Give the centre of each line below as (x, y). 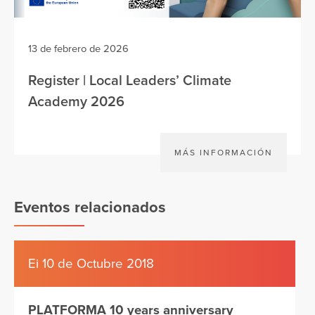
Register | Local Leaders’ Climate (130, 81)
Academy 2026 (76, 102)
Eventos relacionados (90, 207)
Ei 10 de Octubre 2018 (91, 264)
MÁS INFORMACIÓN (224, 153)
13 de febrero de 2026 (78, 49)
